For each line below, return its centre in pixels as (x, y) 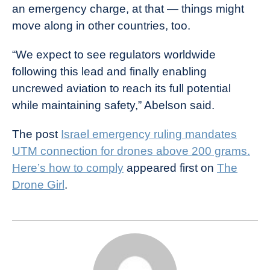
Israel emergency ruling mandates (149, 134)
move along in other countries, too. (103, 26)
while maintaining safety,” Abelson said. (113, 105)
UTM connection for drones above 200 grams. (131, 151)
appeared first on (170, 168)
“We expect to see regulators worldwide (114, 55)
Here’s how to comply (68, 168)
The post (36, 134)
